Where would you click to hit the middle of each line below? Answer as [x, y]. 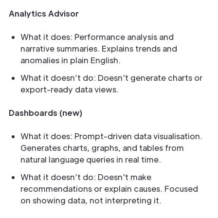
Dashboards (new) [45, 113]
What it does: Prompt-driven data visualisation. [111, 136]
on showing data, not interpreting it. [91, 200]
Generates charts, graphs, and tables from [102, 148]
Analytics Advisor [44, 13]
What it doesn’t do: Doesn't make [86, 177]
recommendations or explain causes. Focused [109, 189]
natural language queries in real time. [91, 159]
